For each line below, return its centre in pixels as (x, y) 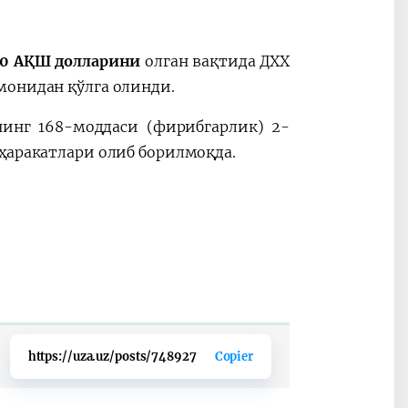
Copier (234, 357)
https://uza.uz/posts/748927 (112, 357)
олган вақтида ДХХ (215, 61)
